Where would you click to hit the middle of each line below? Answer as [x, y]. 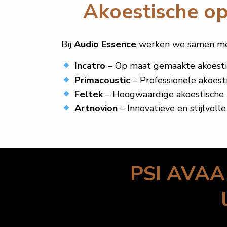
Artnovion [96, 108]
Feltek [88, 94]
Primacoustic [102, 80]
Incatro [90, 66]
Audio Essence [105, 44]
